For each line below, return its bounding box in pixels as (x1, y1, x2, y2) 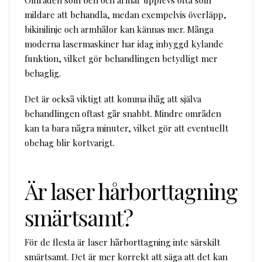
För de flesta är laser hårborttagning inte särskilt (24, 236, 220, 248)
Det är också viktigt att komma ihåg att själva (24, 93, 201, 105)
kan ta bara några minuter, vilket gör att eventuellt (24, 122, 229, 135)
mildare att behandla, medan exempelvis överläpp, (24, 8, 226, 20)
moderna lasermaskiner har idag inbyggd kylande (24, 37, 223, 50)
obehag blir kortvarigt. (24, 137, 115, 149)
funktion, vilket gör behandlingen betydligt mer (24, 52, 218, 64)
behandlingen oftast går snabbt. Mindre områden (24, 108, 221, 120)
